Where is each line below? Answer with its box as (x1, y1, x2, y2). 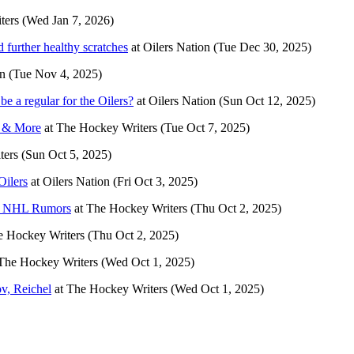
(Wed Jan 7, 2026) (22, 13, 114, 27)
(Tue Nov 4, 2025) (9, 66, 102, 81)
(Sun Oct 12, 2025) (219, 93, 315, 107)
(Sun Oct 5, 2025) (21, 147, 111, 161)
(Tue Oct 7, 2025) (160, 120, 250, 134)
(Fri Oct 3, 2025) (113, 174, 198, 188)
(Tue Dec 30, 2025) (213, 40, 311, 54)
